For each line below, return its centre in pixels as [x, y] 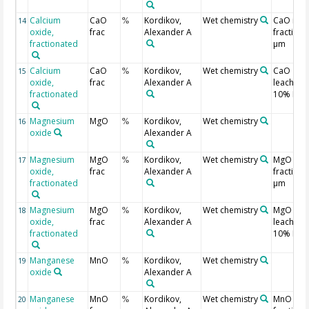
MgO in [287, 159]
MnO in [287, 299]
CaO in [287, 20]
